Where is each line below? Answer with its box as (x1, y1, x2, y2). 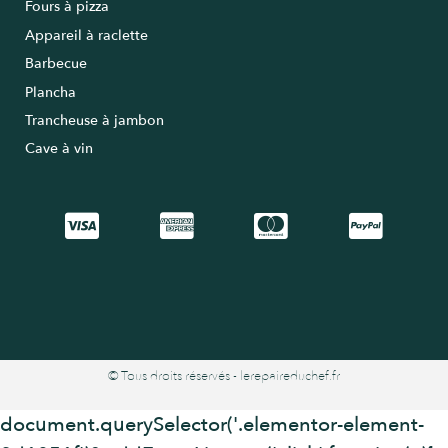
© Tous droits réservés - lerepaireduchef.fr (108, 366, 340, 385)
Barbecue (25, 54, 87, 74)
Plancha (25, 82, 76, 102)
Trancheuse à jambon (25, 110, 164, 130)
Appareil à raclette (25, 25, 152, 45)
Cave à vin (25, 139, 93, 159)
